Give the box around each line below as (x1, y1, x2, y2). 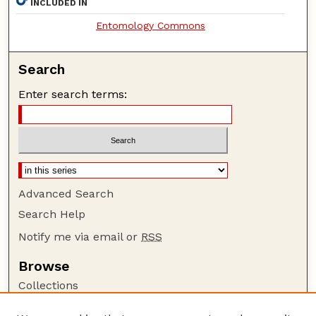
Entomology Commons (95, 19, 205, 31)
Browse (18, 258, 71, 275)
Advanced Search (18, 187, 114, 201)
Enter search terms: (18, 87, 128, 101)
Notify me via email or (18, 230, 142, 244)
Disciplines (18, 298, 77, 312)
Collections (18, 279, 79, 293)
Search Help (18, 207, 86, 221)
